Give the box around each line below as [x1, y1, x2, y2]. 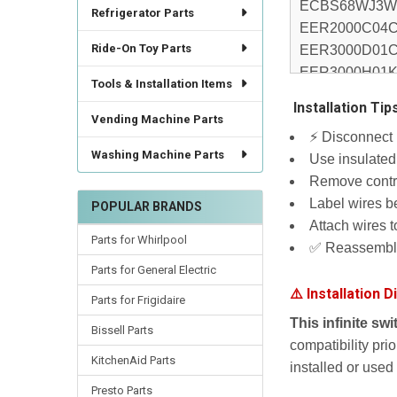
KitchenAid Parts [90, 353, 175, 367]
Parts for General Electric [90, 263, 216, 276]
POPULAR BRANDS [90, 199, 202, 214]
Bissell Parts [90, 323, 153, 337]
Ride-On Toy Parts [90, 41, 191, 55]
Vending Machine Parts [90, 112, 223, 126]
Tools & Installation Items [90, 76, 232, 90]
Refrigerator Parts [90, 5, 194, 19]
